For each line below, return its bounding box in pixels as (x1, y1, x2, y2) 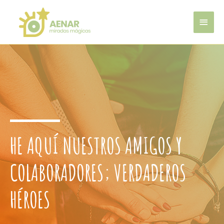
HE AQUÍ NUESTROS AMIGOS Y (10, 131, 182, 160)
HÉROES (10, 185, 50, 214)
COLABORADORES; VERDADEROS (10, 158, 186, 187)
